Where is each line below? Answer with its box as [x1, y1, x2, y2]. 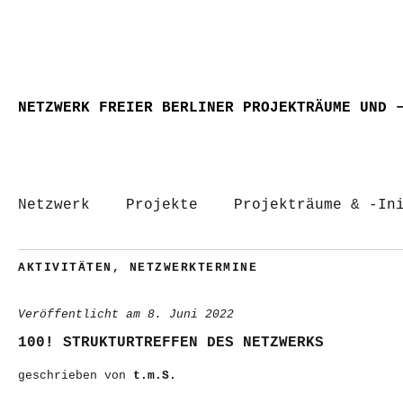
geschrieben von [18, 369, 133, 382]
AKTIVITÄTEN [18, 261, 112, 274]
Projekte [126, 197, 198, 213]
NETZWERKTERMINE [129, 261, 257, 274]
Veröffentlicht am [18, 308, 148, 321]
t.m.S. [133, 369, 176, 382]
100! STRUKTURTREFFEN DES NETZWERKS [18, 335, 324, 351]
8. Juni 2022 [148, 308, 234, 321]
